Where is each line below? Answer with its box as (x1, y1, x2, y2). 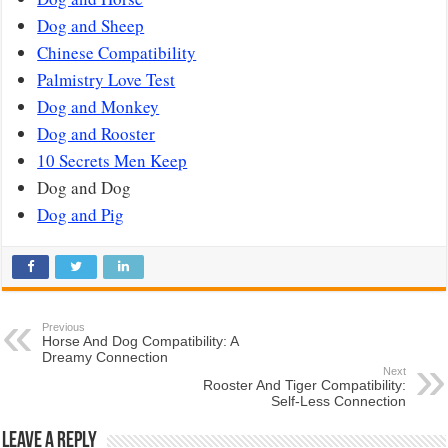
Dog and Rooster (37, 122, 156, 146)
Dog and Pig (37, 203, 125, 227)
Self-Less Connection (270, 393, 406, 410)
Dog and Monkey (37, 95, 160, 119)
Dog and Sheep (37, 14, 145, 38)
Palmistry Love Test (37, 68, 176, 92)
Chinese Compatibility (37, 41, 197, 65)
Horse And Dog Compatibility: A (42, 333, 239, 350)
